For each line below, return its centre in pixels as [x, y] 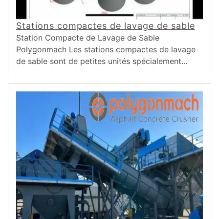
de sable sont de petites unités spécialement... [102, 61]
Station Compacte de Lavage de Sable [88, 38]
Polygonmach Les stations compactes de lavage [106, 49]
